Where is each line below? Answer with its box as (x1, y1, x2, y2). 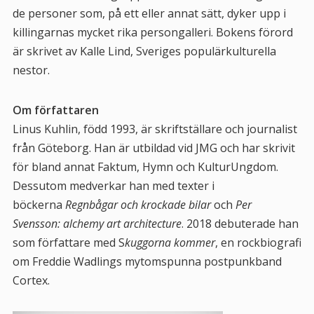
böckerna (12, 197, 62, 212)
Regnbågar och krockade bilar (64, 197, 211, 212)
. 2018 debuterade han (181, 216, 299, 231)
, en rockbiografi (214, 235, 301, 250)
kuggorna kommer (124, 235, 215, 250)
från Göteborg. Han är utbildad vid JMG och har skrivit (12, 140, 295, 156)
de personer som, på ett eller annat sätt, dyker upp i (12, 6, 286, 21)
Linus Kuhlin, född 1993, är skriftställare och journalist (12, 121, 297, 137)
